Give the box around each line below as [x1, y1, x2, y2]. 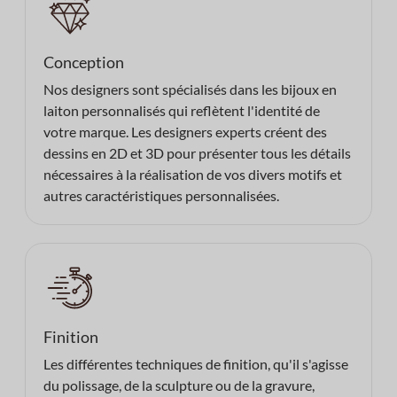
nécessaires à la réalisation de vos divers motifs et [43, 166, 342, 183]
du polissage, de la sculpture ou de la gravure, [43, 377, 315, 394]
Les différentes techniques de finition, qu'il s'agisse [43, 355, 348, 373]
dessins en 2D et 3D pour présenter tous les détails [43, 144, 351, 162]
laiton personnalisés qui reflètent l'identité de [43, 102, 320, 120]
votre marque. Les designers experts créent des [43, 123, 327, 141]
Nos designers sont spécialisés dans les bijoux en [43, 81, 337, 98]
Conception [43, 52, 124, 73]
